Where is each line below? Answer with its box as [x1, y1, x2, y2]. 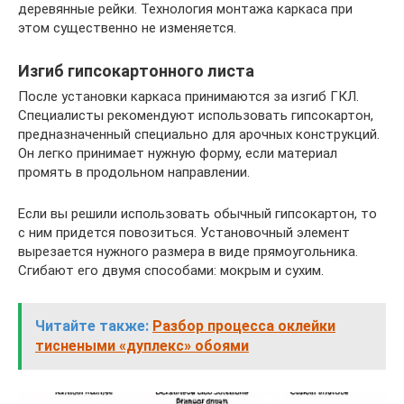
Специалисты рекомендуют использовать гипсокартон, [18, 106, 373, 124]
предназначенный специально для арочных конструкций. [18, 125, 380, 142]
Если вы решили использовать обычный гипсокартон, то [18, 205, 377, 222]
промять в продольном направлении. [18, 163, 250, 180]
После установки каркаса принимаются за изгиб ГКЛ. [18, 87, 359, 105]
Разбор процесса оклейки [152, 317, 335, 335]
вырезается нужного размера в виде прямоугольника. [18, 243, 358, 260]
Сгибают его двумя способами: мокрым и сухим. [18, 262, 324, 279]
